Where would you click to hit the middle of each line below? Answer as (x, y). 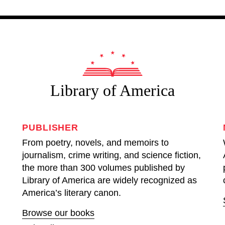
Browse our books (58, 213)
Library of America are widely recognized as (109, 180)
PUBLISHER (50, 128)
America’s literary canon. (72, 193)
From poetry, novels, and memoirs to (95, 143)
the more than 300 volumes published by (103, 168)
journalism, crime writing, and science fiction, (111, 155)
